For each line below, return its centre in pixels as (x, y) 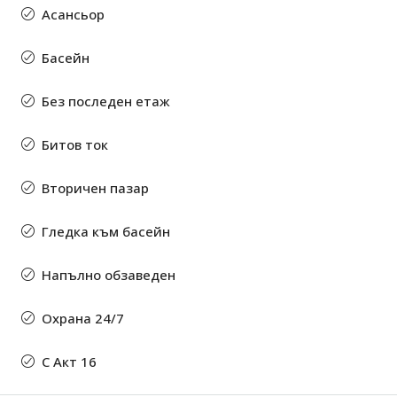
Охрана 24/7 (83, 319)
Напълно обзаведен (109, 275)
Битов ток (75, 145)
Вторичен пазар (95, 188)
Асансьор (73, 15)
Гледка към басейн (106, 232)
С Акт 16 (69, 362)
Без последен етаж (106, 101)
